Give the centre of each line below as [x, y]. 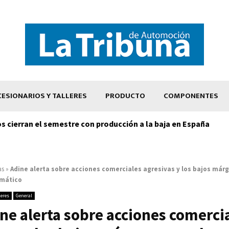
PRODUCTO [125, 96]
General [24, 195]
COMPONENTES [191, 96]
